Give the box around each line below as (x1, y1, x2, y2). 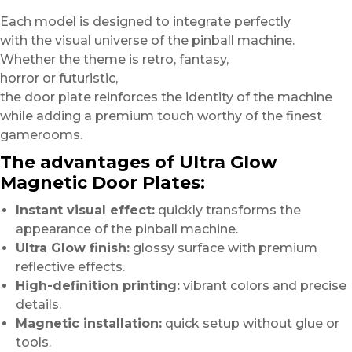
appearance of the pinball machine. (16, 222, 238, 237)
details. (16, 297, 61, 313)
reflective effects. (16, 259, 125, 275)
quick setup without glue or (162, 316, 339, 332)
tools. (16, 335, 51, 350)
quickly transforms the (155, 203, 301, 218)
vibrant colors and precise (180, 278, 346, 294)
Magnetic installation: (16, 316, 162, 332)
